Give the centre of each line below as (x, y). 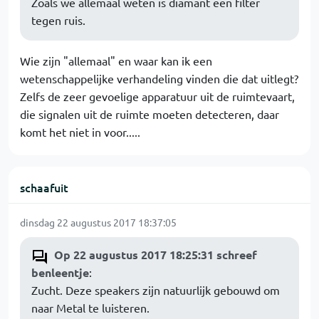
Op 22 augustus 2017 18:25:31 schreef (156, 255)
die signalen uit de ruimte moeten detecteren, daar (150, 114)
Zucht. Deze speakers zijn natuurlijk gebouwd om (156, 290)
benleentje (60, 272)
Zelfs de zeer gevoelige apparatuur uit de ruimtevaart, (157, 96)
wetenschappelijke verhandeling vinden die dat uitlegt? (159, 78)
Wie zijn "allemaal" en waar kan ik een (116, 61)
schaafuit (44, 187)
